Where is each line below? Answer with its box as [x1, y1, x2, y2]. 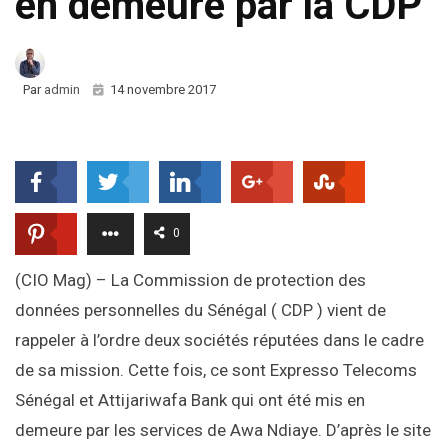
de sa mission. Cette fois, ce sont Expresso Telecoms [15, 360, 417, 381]
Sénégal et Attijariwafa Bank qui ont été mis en [15, 390, 365, 411]
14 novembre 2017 [110, 82, 216, 98]
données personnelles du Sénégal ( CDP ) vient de [15, 300, 386, 321]
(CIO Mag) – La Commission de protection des [15, 270, 366, 291]
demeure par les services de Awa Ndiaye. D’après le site [15, 420, 431, 441]
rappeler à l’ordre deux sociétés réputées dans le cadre [15, 330, 424, 351]
